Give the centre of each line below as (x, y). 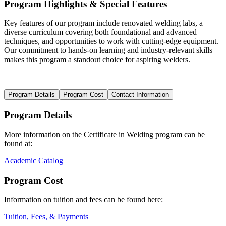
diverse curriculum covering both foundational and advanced (100, 32)
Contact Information (140, 95)
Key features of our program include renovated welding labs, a (103, 23)
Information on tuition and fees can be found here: (83, 200)
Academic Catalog (34, 160)
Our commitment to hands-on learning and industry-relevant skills (108, 50)
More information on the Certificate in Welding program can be (104, 134)
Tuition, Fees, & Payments (46, 217)
